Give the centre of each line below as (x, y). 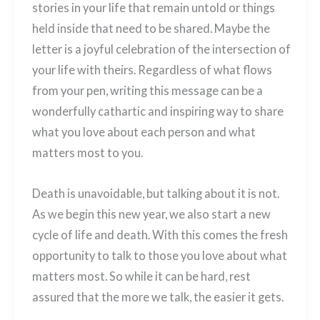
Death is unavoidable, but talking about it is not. (155, 194)
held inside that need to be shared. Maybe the (151, 28)
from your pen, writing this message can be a (147, 90)
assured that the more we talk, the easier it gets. (157, 297)
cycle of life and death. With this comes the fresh (160, 235)
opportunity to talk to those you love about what (159, 256)
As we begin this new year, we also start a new (151, 214)
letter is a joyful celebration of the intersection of (161, 49)
